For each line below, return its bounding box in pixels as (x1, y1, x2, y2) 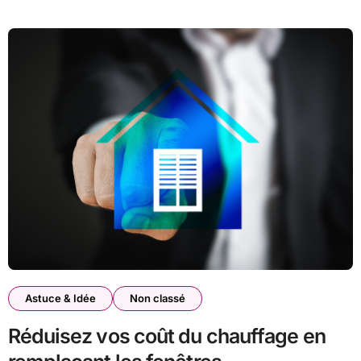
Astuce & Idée (24, 292, 96, 305)
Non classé (129, 292, 185, 305)
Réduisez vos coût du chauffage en (7, 324, 326, 349)
